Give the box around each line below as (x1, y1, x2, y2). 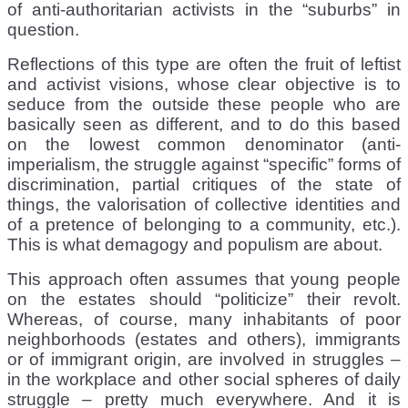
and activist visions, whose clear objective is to (7, 74, 401, 94)
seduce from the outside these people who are (7, 94, 401, 114)
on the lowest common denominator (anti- (7, 134, 401, 154)
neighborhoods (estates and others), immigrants (7, 329, 401, 349)
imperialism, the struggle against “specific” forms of (7, 154, 401, 174)
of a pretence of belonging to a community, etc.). (7, 214, 401, 234)
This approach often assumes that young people (7, 269, 401, 289)
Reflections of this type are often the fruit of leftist (7, 54, 401, 74)
